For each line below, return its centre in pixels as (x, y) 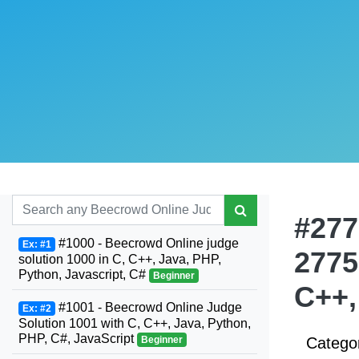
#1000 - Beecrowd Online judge (147, 243)
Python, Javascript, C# (84, 274)
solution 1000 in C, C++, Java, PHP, (120, 259)
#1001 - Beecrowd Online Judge (148, 307)
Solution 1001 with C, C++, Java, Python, (135, 323)
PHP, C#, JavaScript (78, 339)
